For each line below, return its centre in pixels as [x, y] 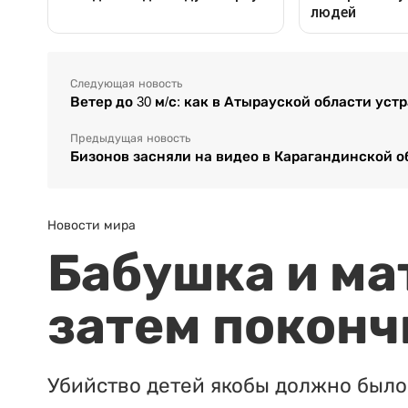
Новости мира [92, 224]
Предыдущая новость [130, 138]
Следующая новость [126, 83]
